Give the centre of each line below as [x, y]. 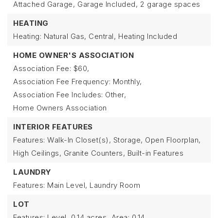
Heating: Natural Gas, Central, [64, 36]
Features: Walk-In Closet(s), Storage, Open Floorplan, [107, 140]
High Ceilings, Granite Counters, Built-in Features [98, 153]
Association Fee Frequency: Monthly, [78, 82]
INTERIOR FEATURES [53, 127]
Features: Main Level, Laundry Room [77, 185]
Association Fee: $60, [51, 68]
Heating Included [148, 36]
